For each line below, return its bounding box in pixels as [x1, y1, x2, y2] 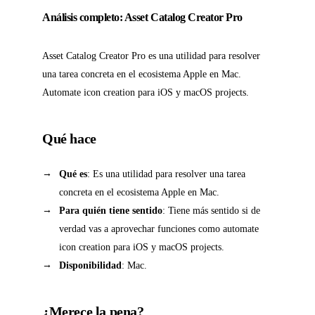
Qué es [59, 168, 87, 180]
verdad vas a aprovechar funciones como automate [59, 223, 259, 235]
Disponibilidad [59, 259, 122, 271]
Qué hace [42, 131, 96, 147]
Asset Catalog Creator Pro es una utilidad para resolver [42, 50, 260, 62]
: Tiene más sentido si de [162, 205, 260, 217]
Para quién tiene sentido [59, 205, 162, 217]
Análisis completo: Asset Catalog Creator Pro [42, 11, 243, 24]
